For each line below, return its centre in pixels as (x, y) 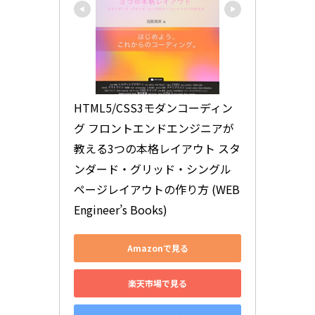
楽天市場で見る (157, 283)
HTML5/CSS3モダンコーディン (153, 107)
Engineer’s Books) (121, 209)
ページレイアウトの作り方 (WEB (157, 189)
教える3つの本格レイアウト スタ (157, 148)
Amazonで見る (157, 248)
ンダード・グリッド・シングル (153, 168)
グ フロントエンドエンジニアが (154, 128)
